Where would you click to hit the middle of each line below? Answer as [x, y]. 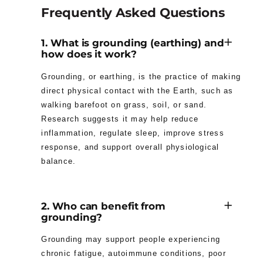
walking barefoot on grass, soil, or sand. [124, 105]
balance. [59, 161]
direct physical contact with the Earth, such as [137, 91]
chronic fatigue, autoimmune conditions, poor [134, 254]
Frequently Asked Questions [133, 13]
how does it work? [89, 54]
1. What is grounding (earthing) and [133, 43]
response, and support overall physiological [130, 147]
